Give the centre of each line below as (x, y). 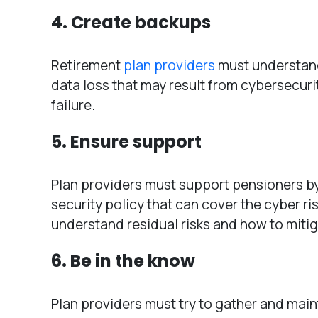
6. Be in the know (123, 261)
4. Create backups (131, 22)
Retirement (87, 65)
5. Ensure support (126, 141)
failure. (73, 105)
